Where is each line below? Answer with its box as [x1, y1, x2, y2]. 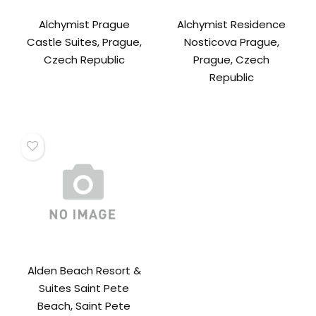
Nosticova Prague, [183, 35, 279, 50]
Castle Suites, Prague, [26, 35, 142, 50]
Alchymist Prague [38, 17, 130, 32]
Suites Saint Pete [39, 281, 130, 296]
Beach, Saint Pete [37, 298, 131, 314]
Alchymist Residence [177, 17, 286, 32]
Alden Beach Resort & [27, 263, 141, 279]
